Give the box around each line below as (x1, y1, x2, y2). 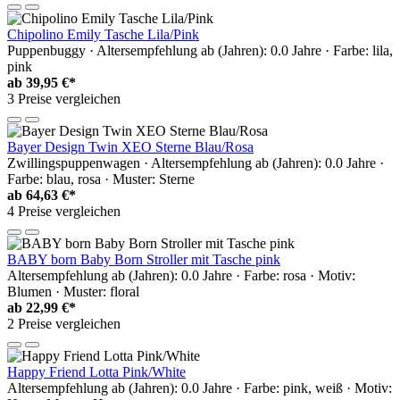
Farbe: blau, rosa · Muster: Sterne (7, 171, 195, 187)
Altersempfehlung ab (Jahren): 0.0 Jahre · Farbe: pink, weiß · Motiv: (7, 380, 392, 396)
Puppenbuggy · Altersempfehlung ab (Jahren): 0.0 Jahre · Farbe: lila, (7, 43, 393, 59)
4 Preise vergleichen (7, 204, 121, 220)
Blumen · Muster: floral (7, 284, 139, 300)
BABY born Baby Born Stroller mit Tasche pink (7, 252, 280, 268)
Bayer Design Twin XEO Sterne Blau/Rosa (7, 139, 254, 155)
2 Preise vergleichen (7, 316, 121, 332)
